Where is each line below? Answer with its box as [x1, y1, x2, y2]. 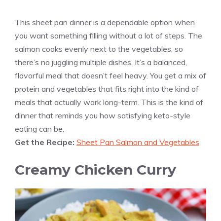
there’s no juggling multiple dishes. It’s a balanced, [15, 57, 187, 68]
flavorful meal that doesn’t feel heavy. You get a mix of [15, 71, 206, 81]
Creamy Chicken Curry [15, 161, 176, 179]
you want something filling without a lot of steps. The [15, 31, 202, 41]
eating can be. [15, 124, 64, 134]
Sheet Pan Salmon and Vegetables [76, 137, 199, 147]
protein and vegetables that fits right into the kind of [15, 84, 199, 94]
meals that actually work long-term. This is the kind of [15, 97, 203, 108]
